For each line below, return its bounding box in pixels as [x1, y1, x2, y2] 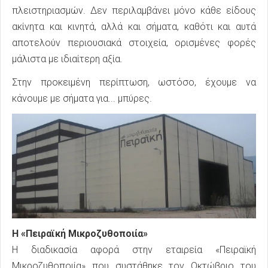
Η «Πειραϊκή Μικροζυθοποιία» [12, 228, 148, 240]
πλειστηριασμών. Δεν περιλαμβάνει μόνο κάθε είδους [12, 5, 256, 17]
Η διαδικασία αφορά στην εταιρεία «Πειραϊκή [12, 244, 256, 256]
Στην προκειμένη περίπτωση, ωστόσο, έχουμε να [12, 77, 256, 89]
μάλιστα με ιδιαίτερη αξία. [12, 53, 123, 65]
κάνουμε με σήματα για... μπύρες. [12, 93, 152, 105]
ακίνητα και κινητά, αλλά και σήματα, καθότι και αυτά [12, 21, 256, 33]
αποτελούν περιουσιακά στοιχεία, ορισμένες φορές [12, 37, 256, 49]
